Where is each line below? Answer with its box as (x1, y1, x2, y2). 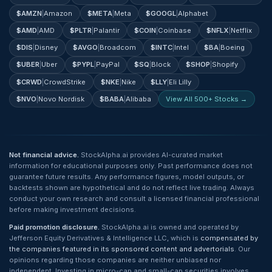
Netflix (230, 25, 252, 35)
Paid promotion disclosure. (9, 223, 100, 232)
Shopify (211, 60, 238, 69)
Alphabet (178, 8, 209, 18)
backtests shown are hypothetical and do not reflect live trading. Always (9, 183, 254, 192)
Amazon (44, 8, 73, 18)
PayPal (95, 60, 120, 69)
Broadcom (99, 43, 136, 52)
